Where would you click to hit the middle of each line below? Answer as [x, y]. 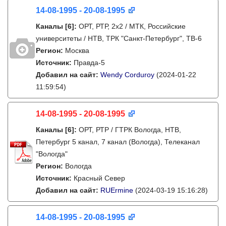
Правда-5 [89, 63]
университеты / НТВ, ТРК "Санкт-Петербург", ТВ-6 [119, 38]
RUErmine [117, 190]
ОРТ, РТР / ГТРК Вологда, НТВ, [130, 130]
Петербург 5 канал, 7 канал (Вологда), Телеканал [118, 142]
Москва [77, 50]
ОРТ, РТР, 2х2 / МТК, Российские [132, 26]
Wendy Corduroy [127, 75]
